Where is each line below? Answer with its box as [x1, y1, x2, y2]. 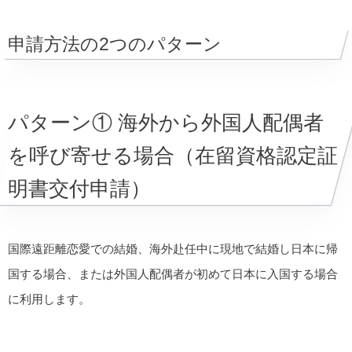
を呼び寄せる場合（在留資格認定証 [8, 143, 338, 167]
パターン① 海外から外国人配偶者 [8, 110, 324, 134]
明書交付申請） [8, 176, 151, 200]
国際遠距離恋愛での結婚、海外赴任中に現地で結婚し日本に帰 [8, 241, 338, 255]
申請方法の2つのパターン [8, 33, 222, 54]
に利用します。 [8, 291, 90, 306]
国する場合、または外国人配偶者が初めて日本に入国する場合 [8, 266, 338, 280]
